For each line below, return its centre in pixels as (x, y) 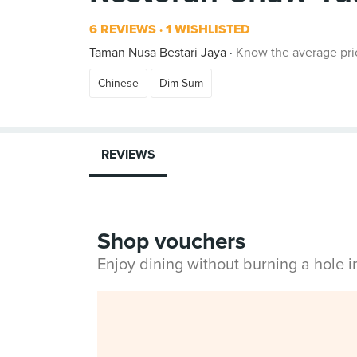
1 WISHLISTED (206, 29)
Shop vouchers (171, 241)
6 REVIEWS (123, 29)
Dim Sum (181, 83)
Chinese (118, 83)
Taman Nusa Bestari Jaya (158, 53)
